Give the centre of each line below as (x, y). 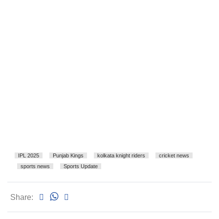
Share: (22, 197)
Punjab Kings (68, 156)
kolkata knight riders (121, 156)
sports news (35, 166)
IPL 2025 (29, 156)
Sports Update (81, 166)
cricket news (174, 156)
